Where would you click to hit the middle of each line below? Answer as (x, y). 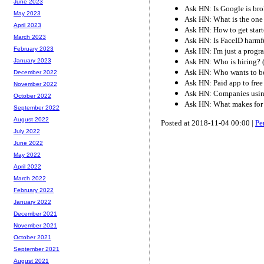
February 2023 (34, 49)
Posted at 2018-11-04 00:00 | (208, 123)
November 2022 (35, 84)
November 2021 (35, 226)
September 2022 (37, 108)
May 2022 (27, 155)
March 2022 (30, 179)
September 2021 (37, 249)
